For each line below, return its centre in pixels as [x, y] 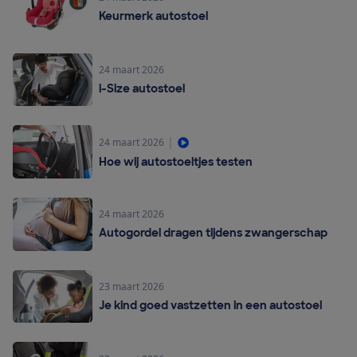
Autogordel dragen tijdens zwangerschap [213, 233]
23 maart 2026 [131, 286]
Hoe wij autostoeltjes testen [176, 162]
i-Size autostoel [142, 88]
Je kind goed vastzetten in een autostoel [210, 305]
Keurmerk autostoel [153, 16]
